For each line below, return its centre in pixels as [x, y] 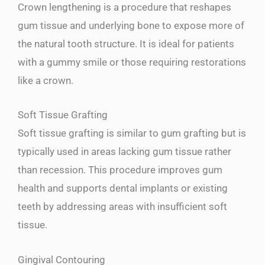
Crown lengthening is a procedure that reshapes [125, 7]
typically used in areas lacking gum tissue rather [125, 152]
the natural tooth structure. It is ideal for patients [126, 44]
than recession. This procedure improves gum [120, 170]
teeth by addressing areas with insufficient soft [122, 207]
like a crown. [46, 81]
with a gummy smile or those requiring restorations [132, 62]
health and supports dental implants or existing [123, 188]
